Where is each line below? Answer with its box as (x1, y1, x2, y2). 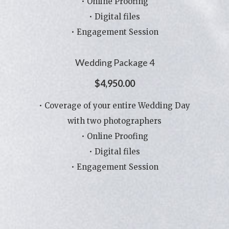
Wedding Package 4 (75, 57, 154, 68)
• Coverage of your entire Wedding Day (39, 101, 190, 110)
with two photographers (67, 116, 162, 126)
